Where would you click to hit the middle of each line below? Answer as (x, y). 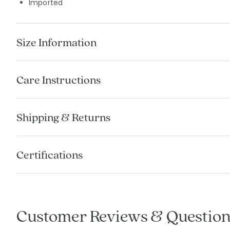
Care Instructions (59, 80)
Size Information (56, 42)
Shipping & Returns (63, 117)
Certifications (50, 155)
